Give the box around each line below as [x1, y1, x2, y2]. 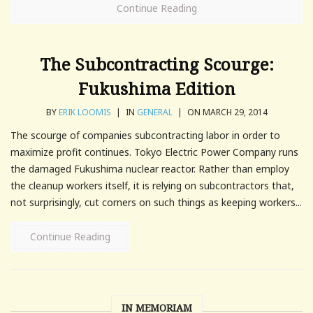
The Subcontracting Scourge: [39, 52, 274, 75]
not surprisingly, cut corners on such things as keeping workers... [10, 195, 302, 209]
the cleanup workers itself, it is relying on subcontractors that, [10, 178, 294, 192]
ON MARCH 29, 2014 [184, 105, 268, 118]
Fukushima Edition [78, 76, 235, 100]
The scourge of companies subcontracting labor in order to [10, 128, 280, 142]
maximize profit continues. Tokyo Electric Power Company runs [10, 145, 298, 159]
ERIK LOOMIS [58, 105, 111, 118]
